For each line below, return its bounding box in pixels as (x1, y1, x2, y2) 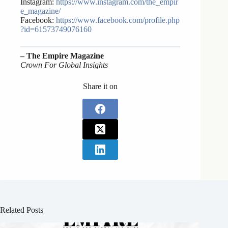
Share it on (83, 82, 118, 91)
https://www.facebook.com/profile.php (56, 16, 180, 24)
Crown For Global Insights (20, 61, 108, 69)
